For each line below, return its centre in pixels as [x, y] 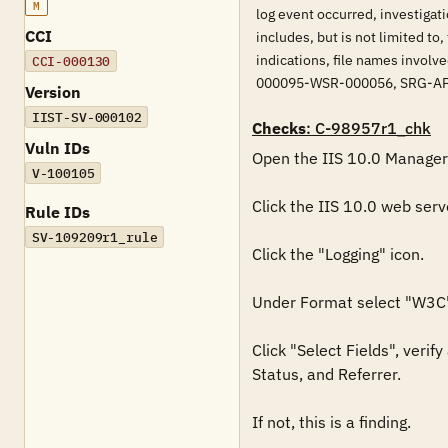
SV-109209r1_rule [94, 237]
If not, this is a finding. [331, 422]
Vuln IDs [57, 148]
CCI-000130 [71, 61]
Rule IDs [57, 212]
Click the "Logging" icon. [338, 254]
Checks [279, 128]
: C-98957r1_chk [368, 128]
